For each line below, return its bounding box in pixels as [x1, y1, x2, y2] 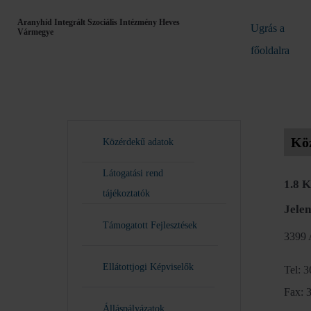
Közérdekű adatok [103, 136, 174, 147]
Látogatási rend [103, 168, 163, 178]
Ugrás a [251, 22, 285, 34]
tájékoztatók [103, 187, 150, 199]
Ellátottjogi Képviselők [103, 261, 194, 272]
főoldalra [251, 44, 289, 56]
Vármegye [17, 27, 53, 37]
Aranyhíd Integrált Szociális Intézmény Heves [17, 17, 180, 27]
